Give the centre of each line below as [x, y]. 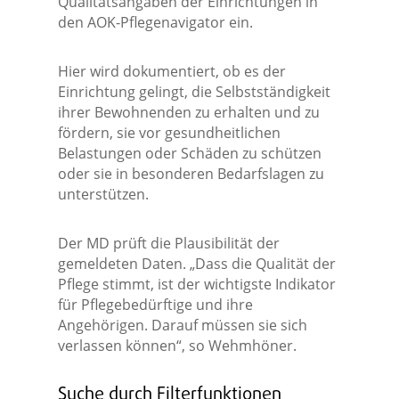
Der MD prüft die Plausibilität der [168, 244]
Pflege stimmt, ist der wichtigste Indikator [196, 285]
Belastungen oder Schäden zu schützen [189, 154]
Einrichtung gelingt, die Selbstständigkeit [194, 92]
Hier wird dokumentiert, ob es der [171, 72]
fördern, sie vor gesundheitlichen [169, 133]
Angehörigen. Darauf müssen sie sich [182, 326]
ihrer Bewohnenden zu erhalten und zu [188, 113]
